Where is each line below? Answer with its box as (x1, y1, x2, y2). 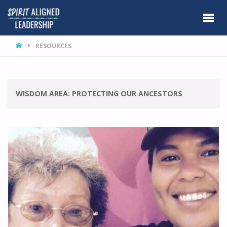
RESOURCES (35, 41, 71, 50)
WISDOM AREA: (16, 89, 72, 99)
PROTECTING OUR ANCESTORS (72, 89, 183, 99)
